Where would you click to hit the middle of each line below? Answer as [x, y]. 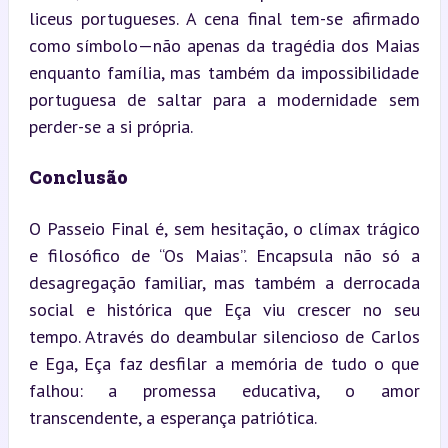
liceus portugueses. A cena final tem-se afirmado [224, 18]
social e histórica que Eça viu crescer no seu [224, 309]
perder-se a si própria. [110, 126]
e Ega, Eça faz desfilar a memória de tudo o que [224, 363]
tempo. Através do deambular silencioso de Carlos [224, 336]
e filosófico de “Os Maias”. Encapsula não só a [224, 255]
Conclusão [78, 176]
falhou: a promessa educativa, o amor [224, 390]
